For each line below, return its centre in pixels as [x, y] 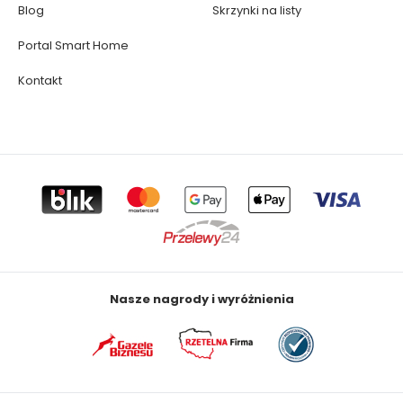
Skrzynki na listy [257, 11]
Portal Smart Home [73, 46]
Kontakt [40, 81]
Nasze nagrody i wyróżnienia [201, 300]
